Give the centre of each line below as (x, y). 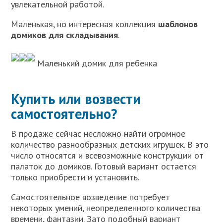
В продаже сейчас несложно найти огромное (98, 133)
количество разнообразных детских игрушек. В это (110, 144)
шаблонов (178, 24)
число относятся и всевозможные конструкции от (108, 155)
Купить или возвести (76, 99)
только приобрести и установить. (75, 177)
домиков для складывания (65, 35)
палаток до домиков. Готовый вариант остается (104, 166)
